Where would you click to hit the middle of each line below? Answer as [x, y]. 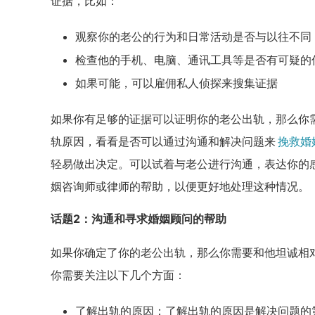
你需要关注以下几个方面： [118, 275]
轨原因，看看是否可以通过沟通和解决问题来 [163, 141]
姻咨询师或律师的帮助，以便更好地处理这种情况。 [180, 186]
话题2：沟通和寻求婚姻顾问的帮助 [139, 219]
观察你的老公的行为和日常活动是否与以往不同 [193, 37]
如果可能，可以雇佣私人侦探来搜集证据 [176, 83]
